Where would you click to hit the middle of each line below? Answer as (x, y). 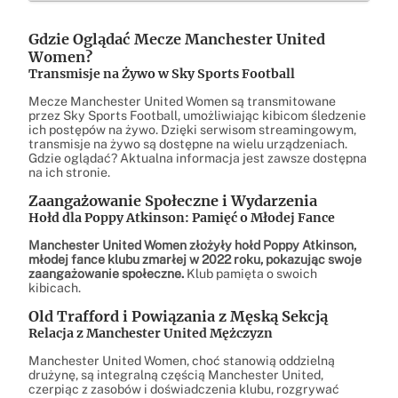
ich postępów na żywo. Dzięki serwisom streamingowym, (192, 129)
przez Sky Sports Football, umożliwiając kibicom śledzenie (197, 115)
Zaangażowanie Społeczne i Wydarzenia (173, 200)
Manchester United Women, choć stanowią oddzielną (182, 361)
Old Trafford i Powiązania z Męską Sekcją (178, 317)
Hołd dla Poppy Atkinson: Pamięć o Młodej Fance (182, 217)
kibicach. (55, 288)
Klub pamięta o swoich (251, 274)
